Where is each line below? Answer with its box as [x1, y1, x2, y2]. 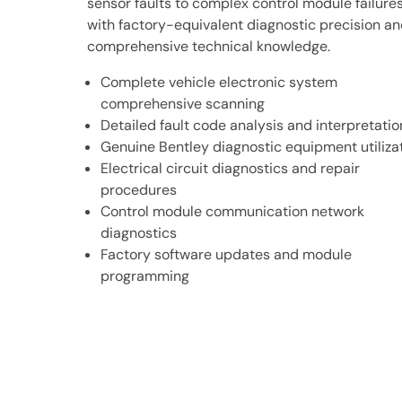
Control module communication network [100, 202, 364, 221]
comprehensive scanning [100, 94, 265, 113]
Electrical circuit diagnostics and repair [100, 159, 360, 178]
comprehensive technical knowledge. [87, 37, 330, 56]
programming [100, 267, 189, 285]
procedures [100, 180, 177, 199]
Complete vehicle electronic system [100, 73, 337, 92]
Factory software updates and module [100, 245, 352, 264]
